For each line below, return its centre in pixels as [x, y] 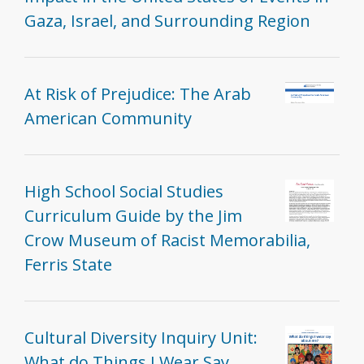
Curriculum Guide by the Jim [133, 216]
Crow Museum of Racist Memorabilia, [167, 240]
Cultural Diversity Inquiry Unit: [141, 338]
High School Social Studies [124, 192]
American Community [108, 119]
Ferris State [68, 265]
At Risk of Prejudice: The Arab [138, 94]
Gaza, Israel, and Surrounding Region [167, 21]
